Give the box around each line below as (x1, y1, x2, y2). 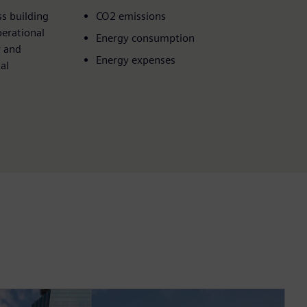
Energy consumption (96, 31, 195, 45)
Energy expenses (96, 53, 175, 66)
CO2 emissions (96, 9, 166, 23)
